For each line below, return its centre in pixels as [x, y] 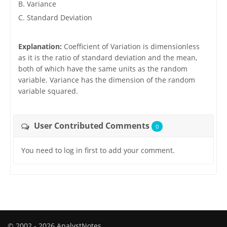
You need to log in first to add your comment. [98, 150]
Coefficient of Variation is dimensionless [130, 47]
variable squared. [48, 91]
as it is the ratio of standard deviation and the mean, [107, 58]
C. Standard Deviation [55, 18]
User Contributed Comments [91, 126]
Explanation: [40, 47]
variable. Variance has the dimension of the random [106, 80]
